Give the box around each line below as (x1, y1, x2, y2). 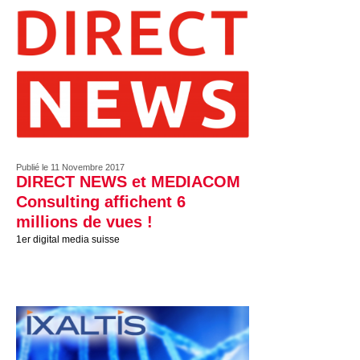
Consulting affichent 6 (16, 193, 186, 211)
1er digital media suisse (16, 234, 120, 245)
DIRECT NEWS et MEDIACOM (16, 173, 240, 190)
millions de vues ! (16, 213, 153, 231)
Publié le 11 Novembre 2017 (16, 162, 125, 172)
